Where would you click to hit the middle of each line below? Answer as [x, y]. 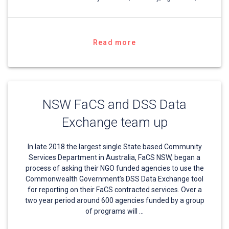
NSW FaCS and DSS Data [114, 105]
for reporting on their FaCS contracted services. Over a [114, 190]
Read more [114, 43]
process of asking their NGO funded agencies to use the [114, 168]
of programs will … [114, 211]
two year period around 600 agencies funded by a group [114, 201]
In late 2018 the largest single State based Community [114, 147]
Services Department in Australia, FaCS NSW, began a [114, 158]
